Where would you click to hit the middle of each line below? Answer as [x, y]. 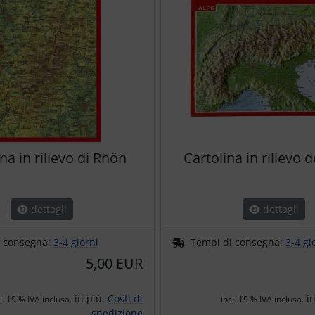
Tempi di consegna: [238, 243]
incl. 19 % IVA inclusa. [262, 300]
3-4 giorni [76, 243]
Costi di [125, 299]
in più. [90, 299]
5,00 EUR [114, 264]
